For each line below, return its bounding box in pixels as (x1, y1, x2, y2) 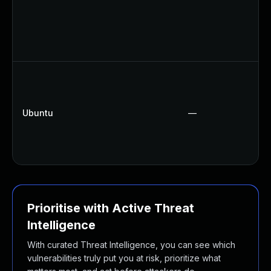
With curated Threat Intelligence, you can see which (27, 240, 235, 250)
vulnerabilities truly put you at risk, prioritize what (27, 253, 221, 263)
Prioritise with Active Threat (27, 201, 194, 215)
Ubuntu (22, 108, 53, 118)
